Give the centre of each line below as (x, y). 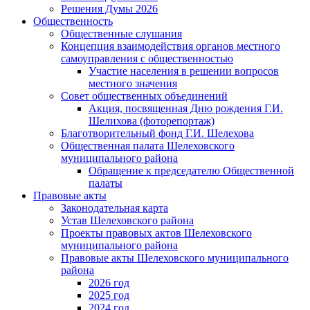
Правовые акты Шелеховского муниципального (175, 257)
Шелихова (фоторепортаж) (152, 120)
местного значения (133, 83)
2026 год (109, 282)
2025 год (109, 295)
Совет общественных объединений (144, 95)
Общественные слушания (121, 33)
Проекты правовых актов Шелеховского (156, 232)
